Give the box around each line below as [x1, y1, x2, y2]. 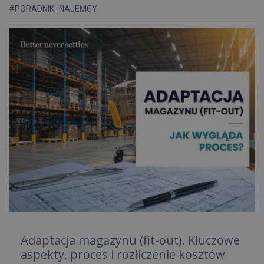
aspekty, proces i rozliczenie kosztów [21, 246, 225, 262]
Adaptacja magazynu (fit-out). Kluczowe [21, 232, 240, 248]
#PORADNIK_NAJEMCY [9, 4, 97, 14]
